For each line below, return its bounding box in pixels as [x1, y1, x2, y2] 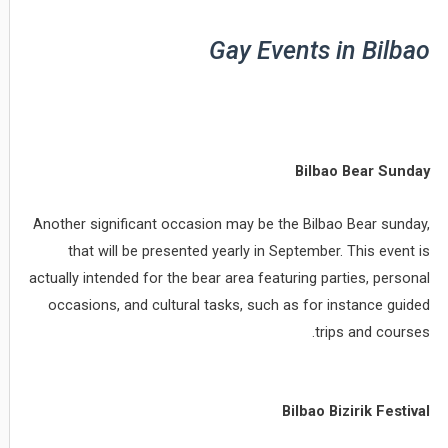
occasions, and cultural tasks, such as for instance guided [48, 295, 431, 314]
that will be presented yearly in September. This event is [68, 241, 431, 260]
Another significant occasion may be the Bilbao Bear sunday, [33, 214, 431, 233]
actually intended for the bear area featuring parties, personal [29, 268, 431, 287]
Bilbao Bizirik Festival [282, 402, 431, 421]
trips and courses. [315, 322, 431, 341]
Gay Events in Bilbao [209, 36, 431, 66]
